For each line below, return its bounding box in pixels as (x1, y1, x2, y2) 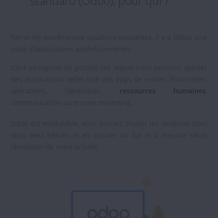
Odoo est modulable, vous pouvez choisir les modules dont (11, 119, 207, 128)
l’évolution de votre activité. (11, 142, 100, 152)
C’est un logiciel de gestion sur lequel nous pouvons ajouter (11, 62, 207, 72)
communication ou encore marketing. (11, 97, 135, 107)
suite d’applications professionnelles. (11, 44, 134, 54)
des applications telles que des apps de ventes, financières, (11, 74, 207, 84)
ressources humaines (119, 86, 206, 95)
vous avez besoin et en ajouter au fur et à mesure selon (11, 130, 207, 140)
